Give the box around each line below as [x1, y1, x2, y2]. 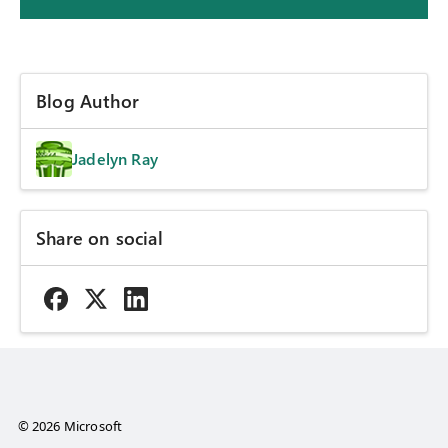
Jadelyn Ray [72, 148, 158, 170]
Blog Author [36, 89, 139, 114]
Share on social [36, 226, 163, 251]
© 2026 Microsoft [17, 417, 123, 436]
